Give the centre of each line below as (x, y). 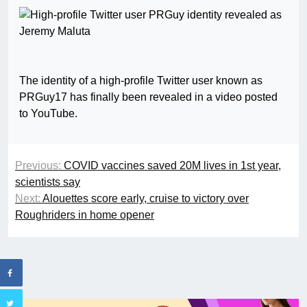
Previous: (38, 166)
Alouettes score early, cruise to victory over (146, 199)
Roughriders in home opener (85, 215)
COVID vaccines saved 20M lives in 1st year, (172, 166)
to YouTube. (48, 114)
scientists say (48, 182)
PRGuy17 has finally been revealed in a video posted (148, 97)
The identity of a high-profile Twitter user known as (141, 81)
